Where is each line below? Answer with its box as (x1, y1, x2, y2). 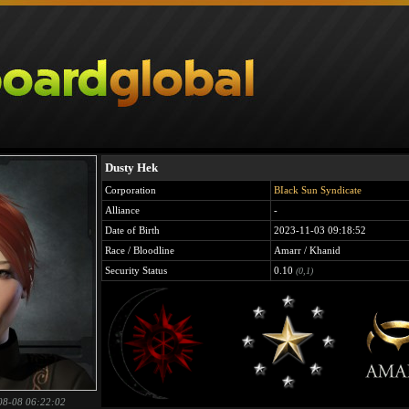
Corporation (105, 184, 156, 195)
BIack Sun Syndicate (274, 184, 362, 195)
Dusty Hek (105, 161, 158, 174)
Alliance (105, 204, 140, 215)
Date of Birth (105, 225, 160, 236)
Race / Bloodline (105, 245, 174, 256)
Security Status (105, 265, 167, 276)
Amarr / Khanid (274, 245, 341, 256)
